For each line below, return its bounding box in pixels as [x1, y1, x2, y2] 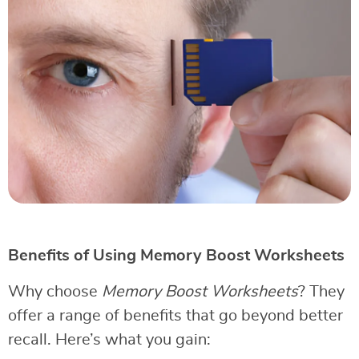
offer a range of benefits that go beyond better [8, 307, 343, 324]
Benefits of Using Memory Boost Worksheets [8, 247, 345, 264]
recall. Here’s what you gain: [8, 331, 211, 348]
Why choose [8, 283, 102, 300]
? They [298, 283, 345, 300]
